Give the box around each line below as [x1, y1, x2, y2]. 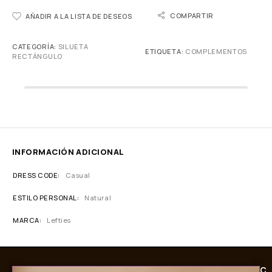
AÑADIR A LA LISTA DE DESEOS [25, 12, 132, 21]
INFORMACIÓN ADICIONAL [12, 146, 124, 157]
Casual [65, 171, 90, 180]
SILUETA [58, 42, 89, 51]
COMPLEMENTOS [185, 47, 248, 56]
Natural [84, 193, 112, 202]
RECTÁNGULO [12, 52, 63, 61]
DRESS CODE [13, 171, 58, 180]
